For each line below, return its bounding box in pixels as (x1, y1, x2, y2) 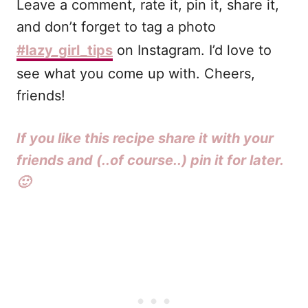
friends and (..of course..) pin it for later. (16, 152, 284, 169)
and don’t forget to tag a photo (16, 19, 216, 36)
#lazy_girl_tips (16, 42, 113, 59)
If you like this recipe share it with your (16, 130, 274, 147)
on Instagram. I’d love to (113, 42, 272, 59)
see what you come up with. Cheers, (16, 65, 255, 82)
